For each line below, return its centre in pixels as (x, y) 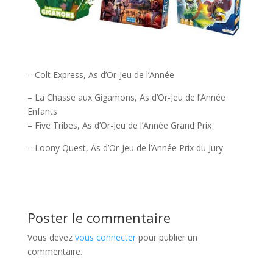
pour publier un (166, 237)
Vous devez (51, 237)
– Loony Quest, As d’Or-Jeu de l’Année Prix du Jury (125, 147)
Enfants (42, 111)
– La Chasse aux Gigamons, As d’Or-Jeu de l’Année (126, 97)
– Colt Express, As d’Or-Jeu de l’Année (101, 74)
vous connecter (105, 237)
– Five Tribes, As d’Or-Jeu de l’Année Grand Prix (119, 125)
